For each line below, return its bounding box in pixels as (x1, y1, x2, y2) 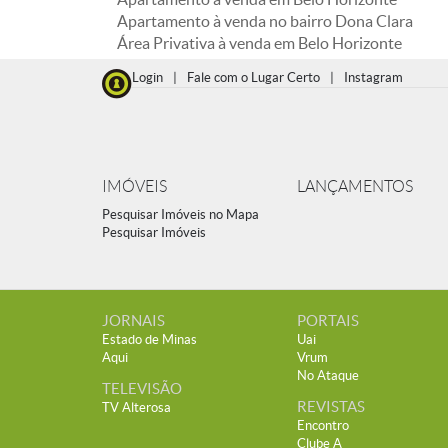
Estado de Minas (102, 332, 197, 347)
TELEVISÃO (102, 380, 182, 397)
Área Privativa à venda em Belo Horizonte (117, 34, 402, 52)
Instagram (344, 70, 403, 85)
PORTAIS (297, 312, 359, 329)
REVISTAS (297, 398, 365, 415)
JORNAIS (102, 312, 165, 329)
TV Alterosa (102, 400, 171, 415)
